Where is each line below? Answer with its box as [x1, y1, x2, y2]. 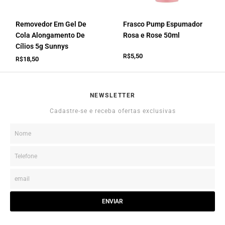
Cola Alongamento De [16, 31, 85, 40]
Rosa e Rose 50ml [123, 31, 180, 40]
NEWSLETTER [89, 91, 136, 99]
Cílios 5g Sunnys [16, 42, 69, 51]
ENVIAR [102, 198, 123, 205]
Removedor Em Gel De [16, 20, 87, 29]
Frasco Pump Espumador [123, 20, 203, 29]
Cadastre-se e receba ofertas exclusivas [49, 107, 176, 115]
